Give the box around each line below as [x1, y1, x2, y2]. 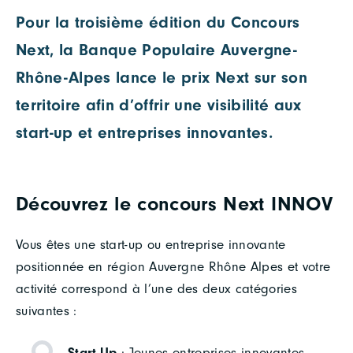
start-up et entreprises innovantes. [16, 122, 273, 142]
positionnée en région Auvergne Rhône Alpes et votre [16, 258, 331, 274]
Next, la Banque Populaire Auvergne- [16, 39, 297, 59]
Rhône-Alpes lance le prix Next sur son [16, 67, 307, 87]
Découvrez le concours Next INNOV [16, 191, 333, 215]
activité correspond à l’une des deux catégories [16, 281, 297, 296]
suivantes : [16, 303, 77, 318]
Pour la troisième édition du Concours [16, 12, 300, 32]
